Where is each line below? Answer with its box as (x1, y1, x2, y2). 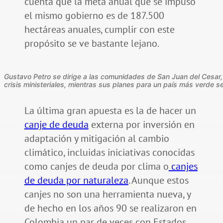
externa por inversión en (88, 117, 195, 131)
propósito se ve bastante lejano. (24, 36, 159, 50)
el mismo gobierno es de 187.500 (24, 8, 164, 22)
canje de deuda (24, 117, 89, 131)
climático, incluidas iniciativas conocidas (24, 145, 195, 159)
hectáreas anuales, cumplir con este (24, 22, 175, 36)
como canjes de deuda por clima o (24, 159, 169, 173)
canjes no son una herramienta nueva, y (24, 187, 191, 201)
